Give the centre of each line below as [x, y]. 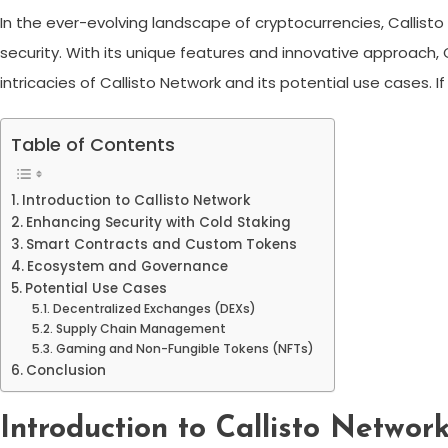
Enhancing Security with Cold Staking [158, 223]
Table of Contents [93, 145]
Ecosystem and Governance [127, 267]
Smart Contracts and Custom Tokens [161, 245]
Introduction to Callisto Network [136, 201]
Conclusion [65, 371]
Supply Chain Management [140, 329]
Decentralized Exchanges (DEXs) [154, 309]
